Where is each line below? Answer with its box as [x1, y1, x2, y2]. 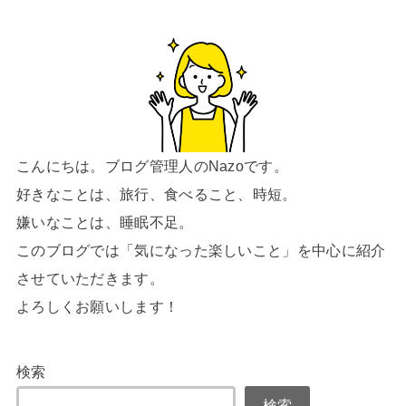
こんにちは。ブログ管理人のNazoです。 [15, 157, 288, 174]
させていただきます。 [15, 269, 164, 286]
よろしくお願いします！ [15, 297, 179, 314]
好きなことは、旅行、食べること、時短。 [15, 185, 297, 202]
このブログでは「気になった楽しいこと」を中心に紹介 [15, 241, 386, 258]
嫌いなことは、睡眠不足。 [15, 213, 194, 230]
